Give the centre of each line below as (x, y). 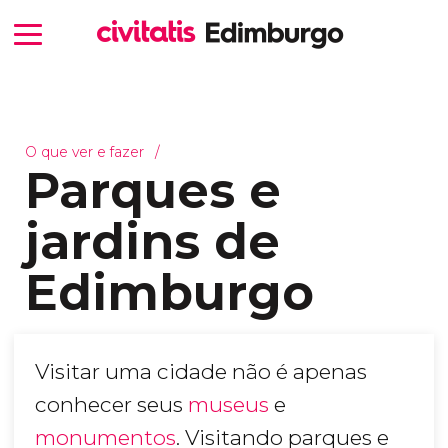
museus (228, 405)
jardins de (152, 241)
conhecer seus (111, 405)
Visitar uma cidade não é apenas (201, 372)
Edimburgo (169, 292)
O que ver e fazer (84, 151)
